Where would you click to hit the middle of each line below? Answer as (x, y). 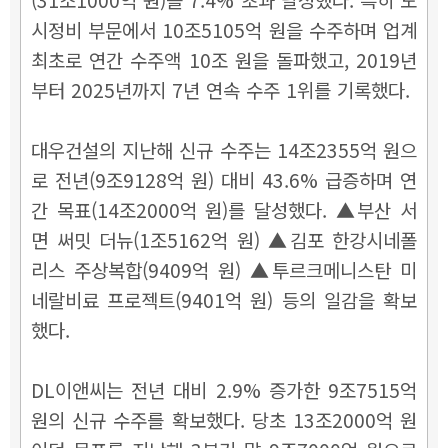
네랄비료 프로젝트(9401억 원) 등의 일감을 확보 (224, 299)
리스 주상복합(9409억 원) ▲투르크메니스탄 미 (224, 269)
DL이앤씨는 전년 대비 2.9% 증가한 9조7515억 (224, 389)
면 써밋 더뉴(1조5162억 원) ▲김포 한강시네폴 (224, 239)
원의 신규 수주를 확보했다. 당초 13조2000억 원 (224, 419)
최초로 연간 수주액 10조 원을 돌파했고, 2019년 (224, 59)
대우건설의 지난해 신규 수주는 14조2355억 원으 (224, 149)
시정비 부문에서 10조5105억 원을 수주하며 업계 (224, 29)
